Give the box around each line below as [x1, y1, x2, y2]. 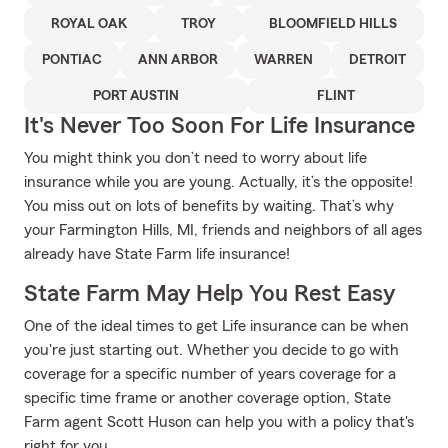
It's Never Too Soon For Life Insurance [24, 114, 415, 138]
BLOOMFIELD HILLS [269, 17, 398, 31]
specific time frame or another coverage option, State [24, 390, 391, 406]
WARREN [254, 53, 313, 67]
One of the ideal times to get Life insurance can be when [24, 318, 409, 334]
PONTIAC [42, 53, 102, 67]
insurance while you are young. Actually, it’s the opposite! [24, 174, 413, 190]
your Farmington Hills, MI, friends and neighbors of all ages [24, 222, 422, 238]
